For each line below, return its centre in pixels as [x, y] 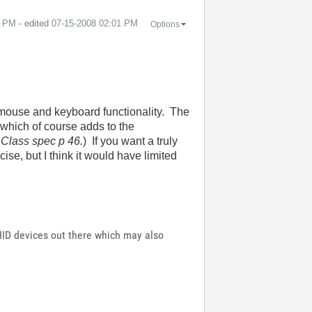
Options [165, 24]
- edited [35, 23]
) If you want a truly [131, 141]
